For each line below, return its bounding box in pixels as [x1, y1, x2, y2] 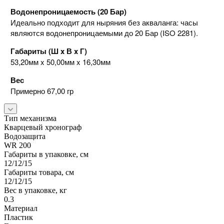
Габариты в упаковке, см [4, 149, 88, 158]
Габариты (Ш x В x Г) [10, 45, 87, 56]
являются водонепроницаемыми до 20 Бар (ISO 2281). [10, 27, 198, 38]
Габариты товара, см [4, 167, 74, 176]
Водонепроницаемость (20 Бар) [10, 5, 126, 17]
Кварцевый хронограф [4, 122, 81, 131]
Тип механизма [4, 113, 56, 122]
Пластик [4, 212, 33, 221]
